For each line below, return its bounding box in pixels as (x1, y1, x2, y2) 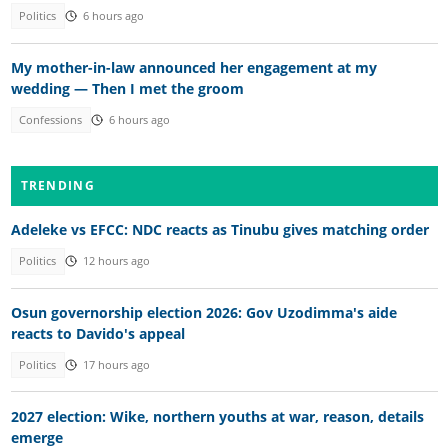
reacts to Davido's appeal (10, 323, 185, 343)
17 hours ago (82, 358, 150, 373)
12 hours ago (82, 254, 150, 269)
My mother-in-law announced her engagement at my (10, 57, 377, 77)
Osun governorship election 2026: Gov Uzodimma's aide (10, 302, 397, 322)
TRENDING (20, 177, 95, 195)
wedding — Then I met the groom (10, 78, 244, 98)
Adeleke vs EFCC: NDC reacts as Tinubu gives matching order (10, 220, 429, 240)
